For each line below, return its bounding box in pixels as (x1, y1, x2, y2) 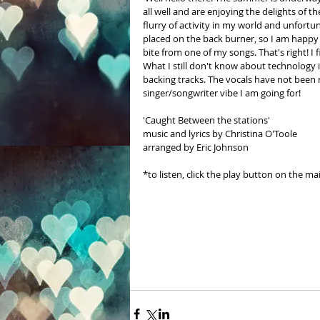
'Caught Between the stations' (143, 113, 272, 126)
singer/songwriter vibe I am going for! (143, 86, 301, 99)
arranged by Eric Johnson (143, 140, 249, 154)
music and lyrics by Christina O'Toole (143, 126, 301, 140)
